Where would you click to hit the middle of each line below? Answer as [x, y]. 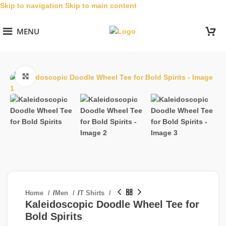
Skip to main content [101, 6]
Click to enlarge [60, 76]
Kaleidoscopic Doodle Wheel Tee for [112, 205]
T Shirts [93, 193]
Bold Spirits [54, 217]
